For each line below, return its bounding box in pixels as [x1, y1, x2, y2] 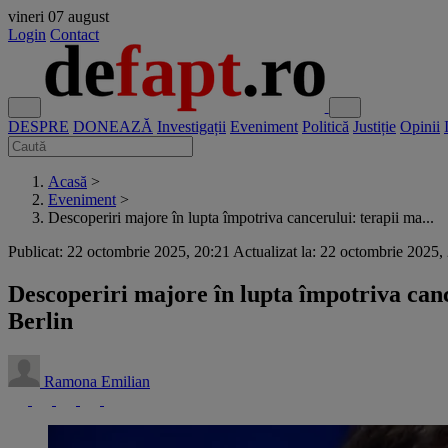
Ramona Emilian [44, 372, 150, 390]
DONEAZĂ [73, 118, 153, 135]
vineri [8, 8, 44, 25]
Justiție [353, 118, 396, 135]
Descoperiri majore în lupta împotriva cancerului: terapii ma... [48, 209, 434, 226]
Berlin [8, 307, 73, 334]
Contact [50, 26, 99, 43]
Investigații [157, 118, 226, 135]
